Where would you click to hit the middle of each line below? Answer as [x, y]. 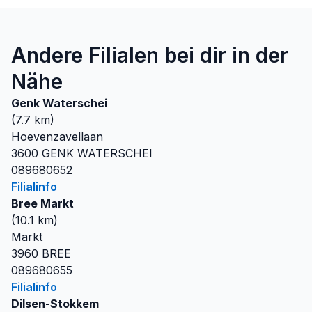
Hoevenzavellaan [57, 136]
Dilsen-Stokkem [55, 304]
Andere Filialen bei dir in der [150, 55]
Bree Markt [42, 203]
